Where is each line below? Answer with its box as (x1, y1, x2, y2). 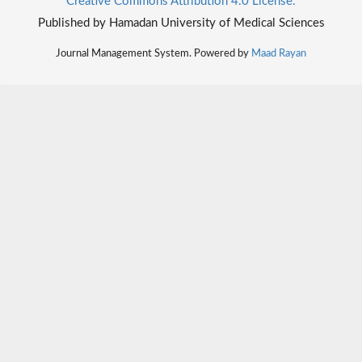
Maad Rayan (251, 48, 306, 58)
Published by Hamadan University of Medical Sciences (37, 16, 325, 29)
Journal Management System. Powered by (56, 48, 251, 58)
